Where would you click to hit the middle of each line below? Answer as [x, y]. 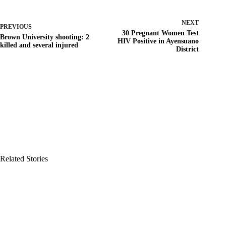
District [188, 49]
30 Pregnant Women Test [161, 33]
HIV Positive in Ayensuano [158, 41]
